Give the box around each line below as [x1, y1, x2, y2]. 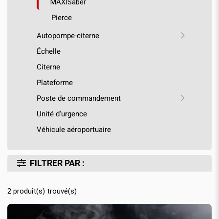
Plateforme [37, 77, 73, 88]
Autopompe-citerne [37, 30, 99, 41]
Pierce [51, 12, 72, 23]
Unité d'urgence [37, 108, 87, 119]
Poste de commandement [37, 92, 121, 104]
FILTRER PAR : [30, 157, 85, 168]
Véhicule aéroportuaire [37, 124, 111, 135]
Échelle [37, 45, 61, 57]
